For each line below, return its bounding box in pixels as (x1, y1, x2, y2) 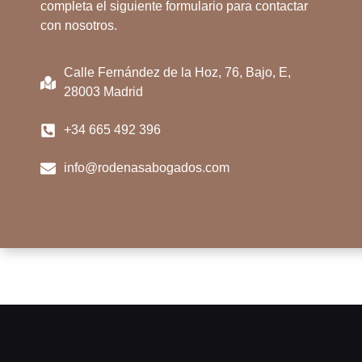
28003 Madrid (63, 85, 143, 99)
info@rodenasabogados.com (63, 161, 229, 175)
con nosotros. (40, 19, 120, 33)
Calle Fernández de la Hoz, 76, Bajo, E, (63, 65, 291, 80)
